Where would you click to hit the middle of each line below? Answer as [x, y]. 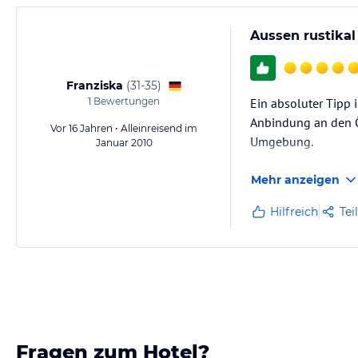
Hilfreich [294, 212]
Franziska [94, 86]
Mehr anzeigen [295, 180]
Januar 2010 [124, 143]
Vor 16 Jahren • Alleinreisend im [124, 128]
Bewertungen [125, 101]
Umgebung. [282, 141]
